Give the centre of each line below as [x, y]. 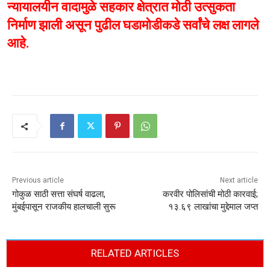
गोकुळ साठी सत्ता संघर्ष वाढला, [59, 194]
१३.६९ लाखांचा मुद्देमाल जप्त [213, 207]
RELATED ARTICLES [135, 253]
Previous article [38, 181]
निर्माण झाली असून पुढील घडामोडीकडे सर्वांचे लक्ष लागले [133, 25]
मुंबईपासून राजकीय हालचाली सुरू [64, 207]
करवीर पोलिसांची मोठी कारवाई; [210, 194]
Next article [239, 181]
